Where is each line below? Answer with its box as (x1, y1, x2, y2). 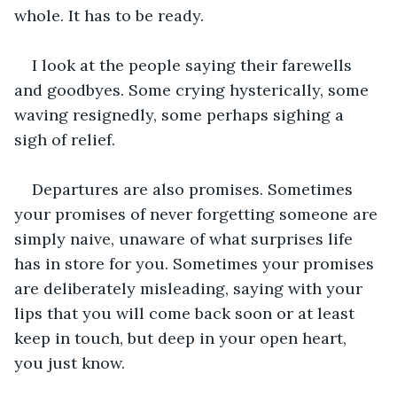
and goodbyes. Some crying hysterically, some (14, 79, 373, 100)
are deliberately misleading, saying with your (14, 277, 367, 299)
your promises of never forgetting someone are (14, 203, 382, 224)
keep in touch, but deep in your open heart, (14, 327, 351, 348)
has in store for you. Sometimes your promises (14, 253, 378, 274)
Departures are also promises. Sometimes (32, 178, 357, 199)
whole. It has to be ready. (14, 4, 204, 26)
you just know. (14, 352, 125, 373)
